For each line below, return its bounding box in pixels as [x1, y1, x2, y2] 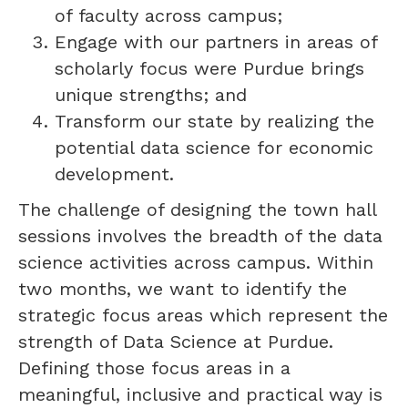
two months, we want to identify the [18, 277, 347, 300]
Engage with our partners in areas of [55, 30, 377, 53]
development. [55, 162, 174, 185]
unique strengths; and [55, 83, 247, 106]
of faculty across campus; [55, 4, 282, 26]
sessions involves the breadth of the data [18, 224, 382, 247]
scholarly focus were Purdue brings [55, 56, 364, 79]
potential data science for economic [55, 136, 373, 158]
